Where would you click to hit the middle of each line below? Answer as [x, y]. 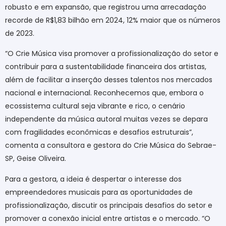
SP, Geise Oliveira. [36, 159]
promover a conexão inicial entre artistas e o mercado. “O [108, 218]
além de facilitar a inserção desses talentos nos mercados [109, 80]
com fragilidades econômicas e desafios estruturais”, [99, 132]
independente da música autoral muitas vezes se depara [106, 119]
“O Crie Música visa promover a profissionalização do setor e [112, 54]
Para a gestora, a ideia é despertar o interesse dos [93, 179]
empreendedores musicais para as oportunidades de [99, 192]
